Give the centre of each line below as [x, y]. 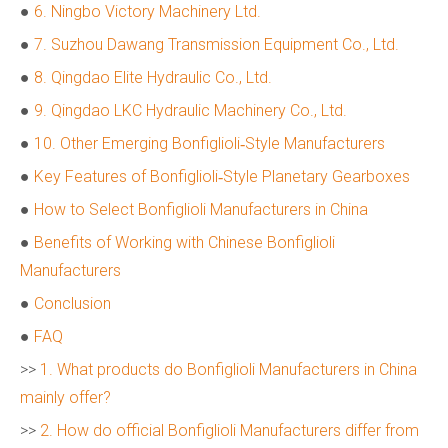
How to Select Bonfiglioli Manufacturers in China [201, 209]
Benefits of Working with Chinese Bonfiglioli [184, 242]
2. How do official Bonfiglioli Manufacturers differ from [229, 430]
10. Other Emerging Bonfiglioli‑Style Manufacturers [209, 143]
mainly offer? [65, 397]
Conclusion [72, 303]
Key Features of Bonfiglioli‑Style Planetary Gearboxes [222, 176]
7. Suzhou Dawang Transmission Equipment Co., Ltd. [216, 44]
